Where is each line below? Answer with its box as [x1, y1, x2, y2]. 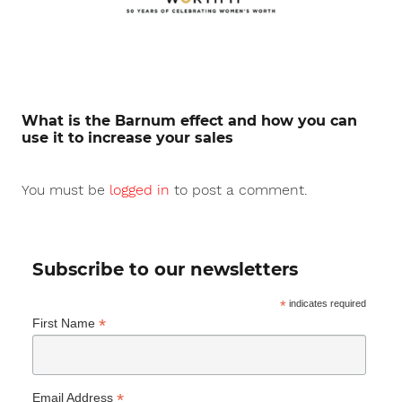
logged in [109, 181, 170, 199]
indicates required [286, 297, 367, 309]
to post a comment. [170, 181, 308, 199]
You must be [22, 181, 109, 199]
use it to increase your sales [22, 129, 233, 147]
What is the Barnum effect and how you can [22, 112, 357, 130]
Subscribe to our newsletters [32, 258, 298, 280]
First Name [32, 315, 99, 330]
